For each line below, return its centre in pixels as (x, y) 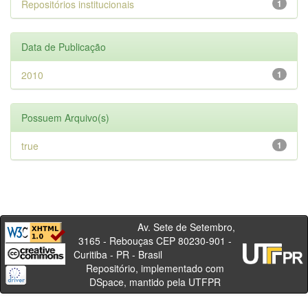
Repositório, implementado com (155, 268)
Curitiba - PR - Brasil (155, 254)
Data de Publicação (64, 47)
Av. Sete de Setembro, (155, 227)
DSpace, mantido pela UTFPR (155, 282)
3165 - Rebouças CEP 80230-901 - (155, 241)
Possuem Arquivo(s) (65, 118)
